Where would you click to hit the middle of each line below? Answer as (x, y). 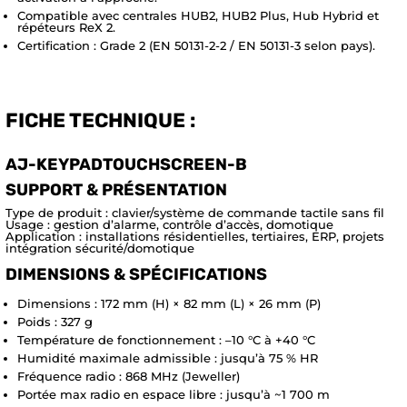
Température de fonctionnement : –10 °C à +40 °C (166, 340)
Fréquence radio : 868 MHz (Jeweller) (129, 377)
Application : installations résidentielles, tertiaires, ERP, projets (195, 237)
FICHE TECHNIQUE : (100, 121)
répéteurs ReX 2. (66, 28)
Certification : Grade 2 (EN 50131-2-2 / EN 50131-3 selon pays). (196, 46)
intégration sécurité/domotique (100, 248)
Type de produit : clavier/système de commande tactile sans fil (195, 213)
